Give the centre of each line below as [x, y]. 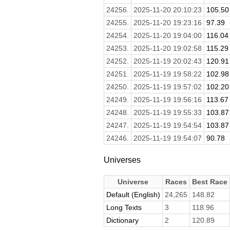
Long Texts [124, 207]
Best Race [209, 181]
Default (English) [133, 194]
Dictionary [122, 220]
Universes [122, 159]
